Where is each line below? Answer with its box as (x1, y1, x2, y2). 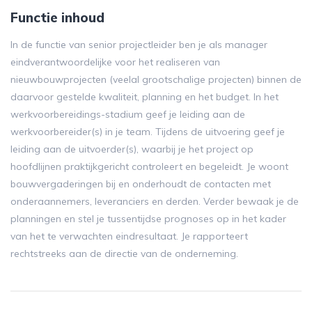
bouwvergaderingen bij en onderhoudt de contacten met (10, 178, 271, 190)
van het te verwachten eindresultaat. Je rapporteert (10, 230, 248, 242)
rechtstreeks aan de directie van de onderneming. (10, 247, 238, 260)
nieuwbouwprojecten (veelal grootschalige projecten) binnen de (10, 73, 302, 86)
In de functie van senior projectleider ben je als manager (10, 38, 267, 51)
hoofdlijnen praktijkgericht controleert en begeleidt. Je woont (10, 160, 288, 173)
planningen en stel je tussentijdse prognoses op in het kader (10, 212, 286, 225)
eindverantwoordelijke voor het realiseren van (10, 56, 220, 68)
